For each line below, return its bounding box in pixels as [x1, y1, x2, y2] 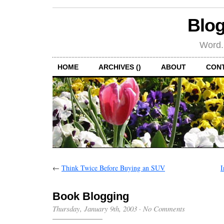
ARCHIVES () [98, 62, 141, 71]
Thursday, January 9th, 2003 [52, 203, 137, 213]
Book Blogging [52, 189, 129, 202]
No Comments [143, 203, 185, 213]
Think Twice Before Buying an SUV [61, 162, 165, 172]
